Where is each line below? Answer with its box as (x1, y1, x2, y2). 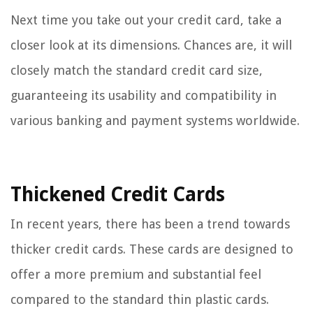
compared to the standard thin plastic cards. (10, 292, 269, 307)
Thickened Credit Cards (10, 183, 225, 207)
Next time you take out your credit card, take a (10, 13, 282, 28)
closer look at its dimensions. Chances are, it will (10, 38, 292, 53)
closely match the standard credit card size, (10, 63, 263, 78)
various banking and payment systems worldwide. (10, 113, 300, 129)
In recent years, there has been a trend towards (10, 217, 290, 232)
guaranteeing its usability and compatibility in (10, 88, 277, 103)
